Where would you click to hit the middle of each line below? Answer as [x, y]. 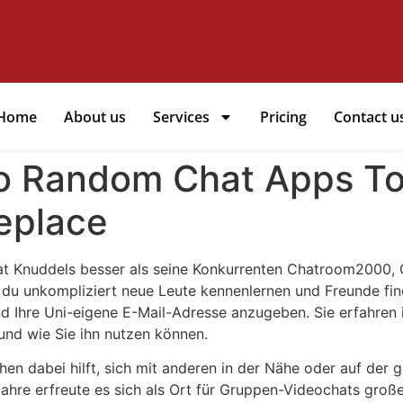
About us [95, 116]
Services [182, 116]
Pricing [284, 116]
